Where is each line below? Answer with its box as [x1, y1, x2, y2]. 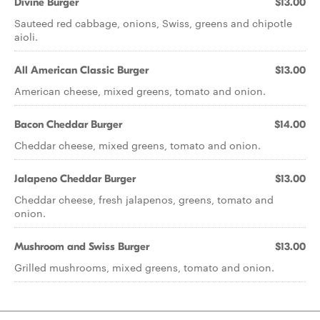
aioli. [14, 29, 38, 44]
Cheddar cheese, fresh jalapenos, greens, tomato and [14, 192, 274, 206]
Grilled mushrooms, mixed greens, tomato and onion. [14, 260, 274, 274]
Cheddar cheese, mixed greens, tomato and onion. [14, 138, 261, 152]
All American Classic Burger [14, 64, 149, 76]
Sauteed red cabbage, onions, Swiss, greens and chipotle [14, 16, 292, 30]
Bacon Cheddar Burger [14, 118, 122, 131]
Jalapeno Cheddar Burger [14, 172, 136, 185]
